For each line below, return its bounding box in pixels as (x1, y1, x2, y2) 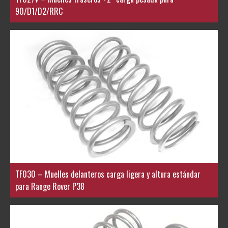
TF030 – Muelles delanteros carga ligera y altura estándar (15, 168, 201, 181)
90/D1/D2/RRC (15, 5, 63, 17)
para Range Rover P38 (15, 180, 84, 193)
